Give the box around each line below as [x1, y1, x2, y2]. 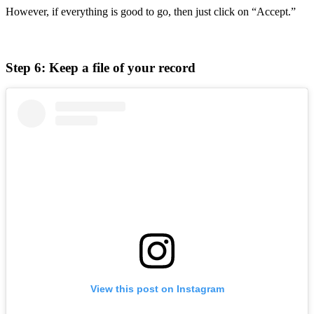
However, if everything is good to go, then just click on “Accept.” [6, 5, 296, 18]
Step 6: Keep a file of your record [6, 60, 196, 75]
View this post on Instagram [90, 283, 224, 295]
